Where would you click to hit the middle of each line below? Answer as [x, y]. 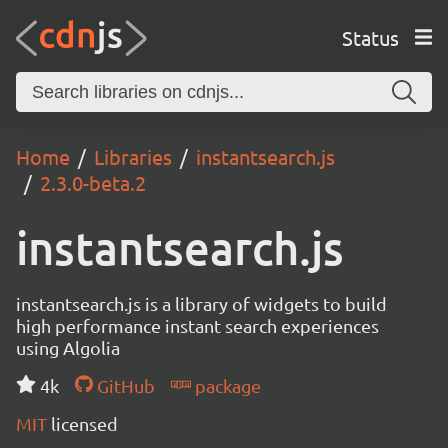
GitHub [123, 385]
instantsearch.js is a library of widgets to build [201, 303]
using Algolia [68, 347]
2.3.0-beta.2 [93, 182]
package [225, 385]
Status [370, 37]
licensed [84, 423]
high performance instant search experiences [197, 325]
